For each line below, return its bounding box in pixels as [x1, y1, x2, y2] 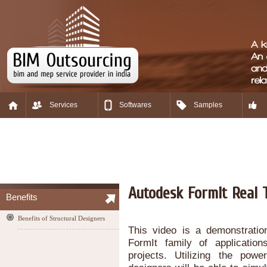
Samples [193, 101, 222, 109]
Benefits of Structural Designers [18, 215, 105, 222]
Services [49, 101, 77, 109]
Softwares [119, 101, 151, 109]
